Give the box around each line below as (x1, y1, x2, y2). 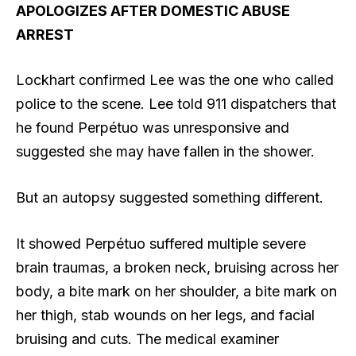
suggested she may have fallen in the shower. (16, 143, 315, 161)
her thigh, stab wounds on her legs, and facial (16, 306, 315, 323)
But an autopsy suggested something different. (16, 189, 323, 207)
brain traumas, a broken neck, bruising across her (16, 258, 339, 276)
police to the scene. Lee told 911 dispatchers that (16, 95, 336, 113)
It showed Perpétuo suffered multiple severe (16, 234, 306, 252)
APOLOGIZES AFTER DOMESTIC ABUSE (16, 2, 290, 19)
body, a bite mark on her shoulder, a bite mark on (16, 282, 337, 300)
